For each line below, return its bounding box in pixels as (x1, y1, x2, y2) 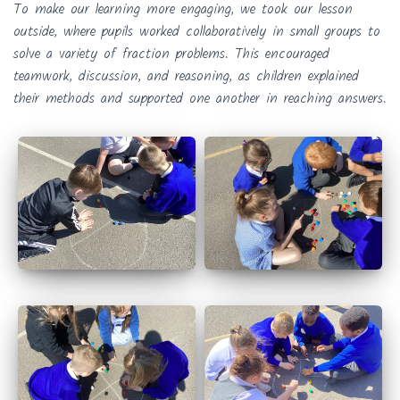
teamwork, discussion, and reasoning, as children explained (13, 65, 359, 87)
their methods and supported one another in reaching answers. (13, 87, 387, 110)
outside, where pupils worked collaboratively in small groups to (13, 21, 380, 43)
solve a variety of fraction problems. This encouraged (13, 43, 329, 65)
